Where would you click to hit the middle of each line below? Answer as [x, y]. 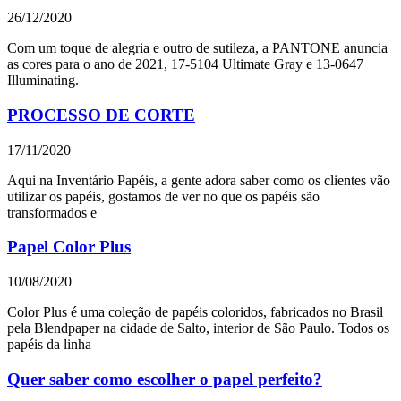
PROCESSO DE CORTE [101, 115]
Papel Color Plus [69, 247]
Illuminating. [43, 81]
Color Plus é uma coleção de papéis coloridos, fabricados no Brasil [195, 312]
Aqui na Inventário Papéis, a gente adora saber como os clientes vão [199, 180]
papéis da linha [49, 345]
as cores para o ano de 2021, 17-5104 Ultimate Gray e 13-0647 [185, 64]
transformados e [52, 212]
